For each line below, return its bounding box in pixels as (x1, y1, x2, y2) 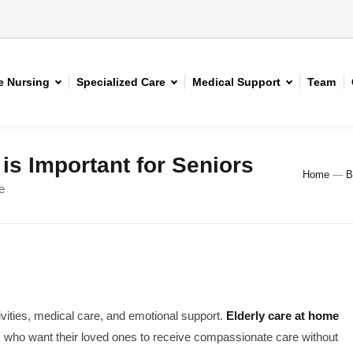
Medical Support (192, 76, 281, 88)
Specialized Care (76, 76, 165, 88)
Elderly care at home (226, 309, 339, 322)
